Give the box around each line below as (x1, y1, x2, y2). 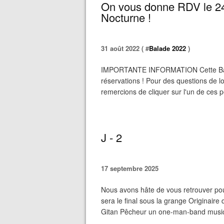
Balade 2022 (149, 43, 186, 53)
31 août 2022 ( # (101, 43, 149, 53)
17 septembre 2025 (101, 163, 158, 173)
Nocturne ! (101, 9, 151, 25)
